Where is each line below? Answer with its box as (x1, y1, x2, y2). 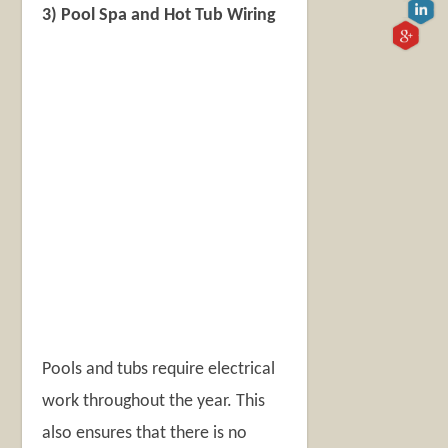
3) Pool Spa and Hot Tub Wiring (42, 5, 277, 25)
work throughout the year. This (42, 391, 266, 411)
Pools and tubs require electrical (42, 359, 276, 379)
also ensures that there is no (42, 423, 248, 443)
